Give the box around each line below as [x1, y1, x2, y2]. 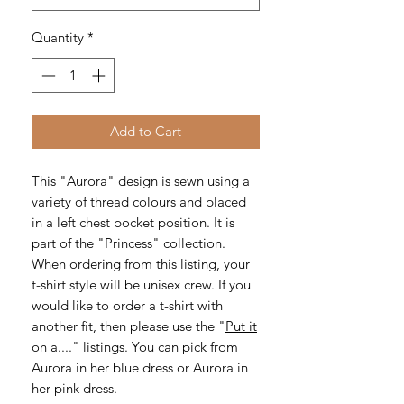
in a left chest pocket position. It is [32, 213, 234, 231]
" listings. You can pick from [72, 337, 238, 355]
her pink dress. [32, 379, 117, 397]
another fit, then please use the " [32, 317, 225, 335]
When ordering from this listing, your [32, 254, 250, 272]
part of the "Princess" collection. [32, 234, 225, 252]
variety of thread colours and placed [32, 192, 246, 210]
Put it [225, 317, 257, 335]
